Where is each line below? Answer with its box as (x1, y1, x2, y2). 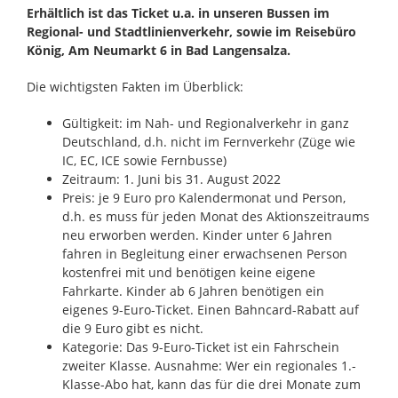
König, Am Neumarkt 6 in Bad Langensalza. (26, 41, 291, 59)
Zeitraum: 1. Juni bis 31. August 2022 (61, 170, 281, 187)
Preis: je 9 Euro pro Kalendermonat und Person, (61, 188, 346, 206)
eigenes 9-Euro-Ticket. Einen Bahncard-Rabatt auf (61, 300, 359, 318)
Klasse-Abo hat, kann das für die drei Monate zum (61, 375, 361, 393)
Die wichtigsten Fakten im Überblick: (26, 77, 243, 95)
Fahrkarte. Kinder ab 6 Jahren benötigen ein (61, 282, 324, 299)
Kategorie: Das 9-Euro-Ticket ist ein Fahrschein (61, 338, 339, 355)
